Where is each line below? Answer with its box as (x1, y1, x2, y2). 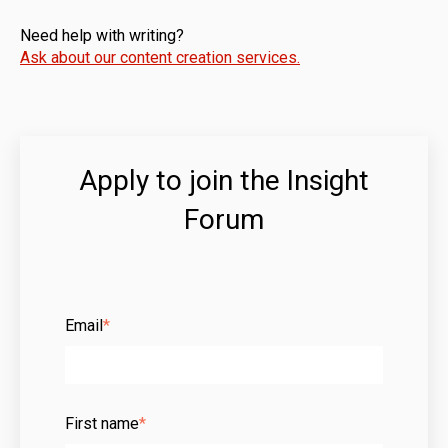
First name (65, 413, 139, 433)
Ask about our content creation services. (20, 48, 300, 68)
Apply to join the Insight (79, 163, 369, 197)
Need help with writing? (20, 26, 184, 46)
